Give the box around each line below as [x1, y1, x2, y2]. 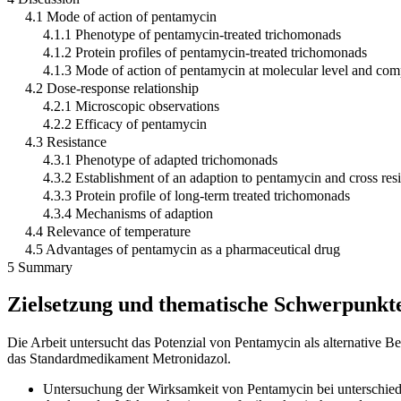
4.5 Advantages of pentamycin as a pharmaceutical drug [25, 241, 340, 257]
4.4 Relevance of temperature [25, 223, 191, 239]
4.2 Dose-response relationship [25, 80, 199, 96]
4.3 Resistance [25, 133, 107, 149]
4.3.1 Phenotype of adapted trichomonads [43, 151, 277, 167]
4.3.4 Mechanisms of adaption [43, 205, 213, 221]
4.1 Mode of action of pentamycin [25, 8, 217, 24]
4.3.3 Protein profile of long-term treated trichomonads [43, 187, 350, 203]
